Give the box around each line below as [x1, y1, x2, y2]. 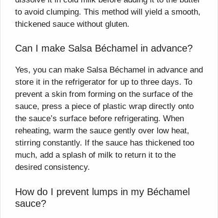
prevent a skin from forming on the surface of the [15, 90, 193, 99]
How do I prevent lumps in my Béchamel [15, 186, 190, 197]
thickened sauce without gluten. [15, 19, 129, 29]
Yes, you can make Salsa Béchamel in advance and [15, 65, 203, 75]
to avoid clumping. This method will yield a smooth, [15, 7, 200, 17]
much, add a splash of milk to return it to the [15, 150, 176, 160]
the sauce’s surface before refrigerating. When [15, 114, 184, 124]
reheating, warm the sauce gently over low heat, [15, 126, 189, 136]
